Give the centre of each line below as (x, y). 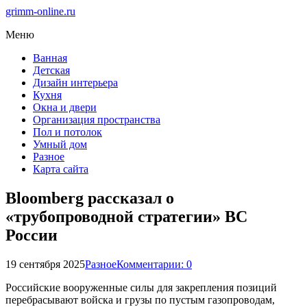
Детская (51, 70)
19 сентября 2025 (45, 264)
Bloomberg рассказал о (90, 198)
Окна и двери (65, 107)
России (32, 235)
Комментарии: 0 (154, 264)
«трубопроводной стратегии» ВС (126, 216)
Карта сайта (61, 169)
